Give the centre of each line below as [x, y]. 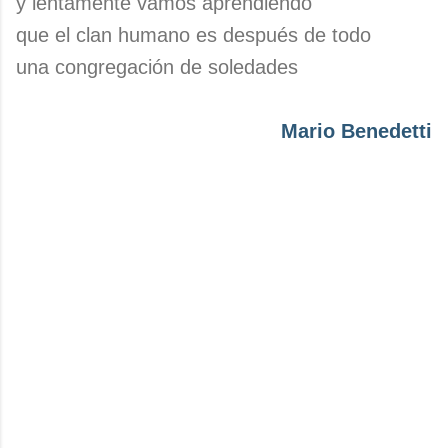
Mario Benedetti [356, 131]
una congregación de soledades [157, 67]
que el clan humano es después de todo [193, 35]
